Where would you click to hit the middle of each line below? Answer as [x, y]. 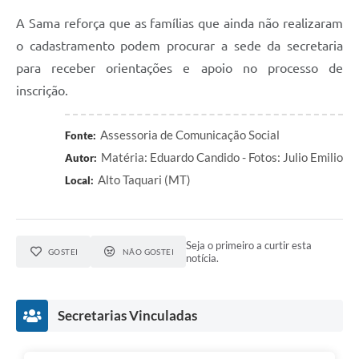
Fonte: [81, 135]
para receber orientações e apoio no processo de [179, 68]
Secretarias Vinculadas [127, 315]
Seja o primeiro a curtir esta [249, 245]
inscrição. [42, 90]
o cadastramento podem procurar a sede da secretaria [179, 45]
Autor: [81, 157]
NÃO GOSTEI [148, 251]
